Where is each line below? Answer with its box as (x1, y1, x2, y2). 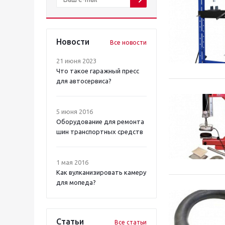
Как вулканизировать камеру (56, 169, 146, 176)
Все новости (110, 39, 147, 46)
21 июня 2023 (56, 57, 96, 64)
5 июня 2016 (56, 108, 93, 115)
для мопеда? (56, 179, 96, 186)
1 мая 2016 (56, 159, 88, 166)
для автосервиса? (56, 77, 111, 84)
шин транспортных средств (56, 128, 143, 135)
